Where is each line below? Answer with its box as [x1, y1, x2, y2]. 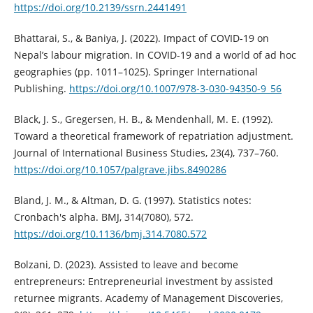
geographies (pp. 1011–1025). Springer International [13, 64, 258, 78]
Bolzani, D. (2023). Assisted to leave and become [13, 257, 238, 271]
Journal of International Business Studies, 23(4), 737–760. [13, 145, 279, 159]
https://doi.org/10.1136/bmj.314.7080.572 [13, 226, 207, 240]
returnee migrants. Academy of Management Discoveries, [13, 291, 283, 305]
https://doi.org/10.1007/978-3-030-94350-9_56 [68, 81, 282, 95]
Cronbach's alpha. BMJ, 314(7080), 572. [13, 210, 194, 224]
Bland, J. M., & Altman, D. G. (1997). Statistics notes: [13, 193, 252, 207]
